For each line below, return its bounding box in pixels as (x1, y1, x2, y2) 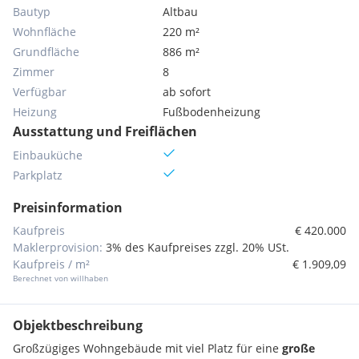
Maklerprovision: (13, 240, 106, 255)
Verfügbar (13, 84, 67, 99)
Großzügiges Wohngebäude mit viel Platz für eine (13, 341, 282, 356)
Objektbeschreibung (13, 317, 143, 334)
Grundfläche (13, 44, 79, 59)
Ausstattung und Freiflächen (13, 123, 197, 140)
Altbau (163, 4, 199, 19)
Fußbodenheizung (163, 104, 261, 119)
